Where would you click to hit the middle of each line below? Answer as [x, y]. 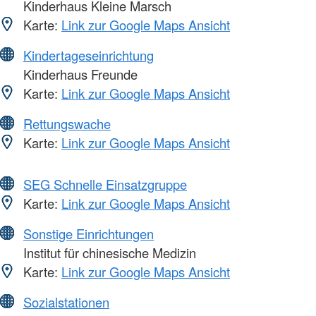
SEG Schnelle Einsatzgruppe [105, 184]
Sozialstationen [66, 302]
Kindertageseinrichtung [89, 55]
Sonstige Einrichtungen [89, 233]
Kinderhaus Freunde [79, 74]
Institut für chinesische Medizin [108, 252]
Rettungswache [67, 123]
